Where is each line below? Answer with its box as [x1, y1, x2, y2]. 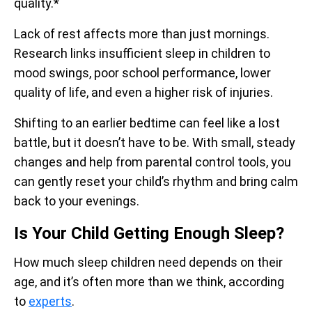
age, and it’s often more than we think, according [14, 274, 284, 289]
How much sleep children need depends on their [14, 255, 283, 270]
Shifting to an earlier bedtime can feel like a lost [14, 116, 280, 130]
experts [29, 294, 72, 309]
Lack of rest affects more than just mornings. [14, 26, 270, 41]
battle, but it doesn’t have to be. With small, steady [14, 135, 295, 150]
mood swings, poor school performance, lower [14, 65, 271, 80]
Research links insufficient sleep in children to [14, 46, 270, 61]
